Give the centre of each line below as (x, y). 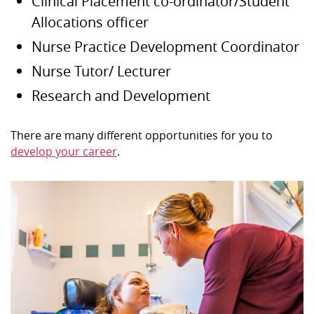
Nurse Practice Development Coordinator (165, 47)
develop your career (64, 152)
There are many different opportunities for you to (142, 136)
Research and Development (121, 96)
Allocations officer (90, 22)
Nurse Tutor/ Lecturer (101, 71)
